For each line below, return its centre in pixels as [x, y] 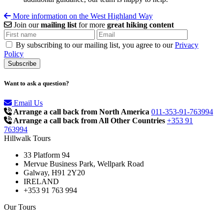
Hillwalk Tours [27, 138]
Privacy [187, 45]
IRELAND [41, 181]
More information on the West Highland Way [82, 16]
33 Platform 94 [47, 155]
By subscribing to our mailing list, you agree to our [95, 45]
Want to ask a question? [37, 83]
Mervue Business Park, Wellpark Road [84, 164]
